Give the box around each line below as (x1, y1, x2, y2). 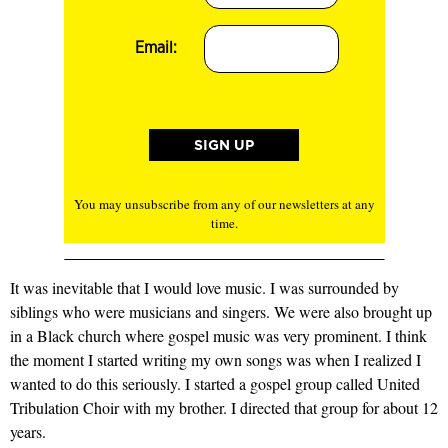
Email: (135, 37, 178, 57)
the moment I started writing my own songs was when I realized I (10, 349, 421, 371)
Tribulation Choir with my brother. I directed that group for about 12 (10, 397, 438, 419)
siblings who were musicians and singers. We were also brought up (10, 301, 432, 323)
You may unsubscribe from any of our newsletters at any (73, 195, 375, 214)
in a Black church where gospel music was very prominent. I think (10, 325, 427, 347)
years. (10, 421, 46, 443)
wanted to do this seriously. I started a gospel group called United (10, 373, 420, 395)
